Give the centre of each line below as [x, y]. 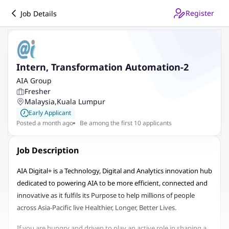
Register [200, 13]
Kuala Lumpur [81, 101]
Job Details [39, 13]
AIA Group [34, 81]
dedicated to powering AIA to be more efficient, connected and [112, 183]
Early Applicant [50, 113]
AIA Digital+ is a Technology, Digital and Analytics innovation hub [114, 171]
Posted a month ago [45, 123]
